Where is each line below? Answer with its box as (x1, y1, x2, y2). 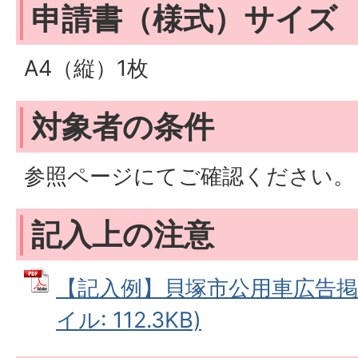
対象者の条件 (31, 108, 214, 145)
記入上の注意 (31, 216, 214, 253)
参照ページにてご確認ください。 (24, 163, 355, 189)
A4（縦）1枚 (24, 55, 149, 82)
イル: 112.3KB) (56, 307, 201, 333)
